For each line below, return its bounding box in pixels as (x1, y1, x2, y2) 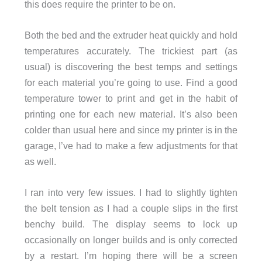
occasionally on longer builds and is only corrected (24, 235, 238, 246)
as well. (24, 156, 56, 167)
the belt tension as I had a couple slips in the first (24, 203, 238, 214)
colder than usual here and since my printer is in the (24, 124, 238, 135)
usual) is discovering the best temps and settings (24, 61, 238, 72)
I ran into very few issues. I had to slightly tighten (24, 187, 238, 198)
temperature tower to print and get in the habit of (24, 92, 238, 104)
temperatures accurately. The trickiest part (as (24, 45, 238, 56)
